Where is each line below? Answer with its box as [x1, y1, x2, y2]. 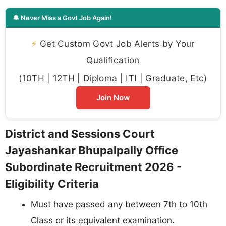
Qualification [86, 54, 140, 65]
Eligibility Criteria [5, 177, 99, 190]
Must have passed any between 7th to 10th [31, 199, 207, 209]
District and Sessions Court [5, 127, 155, 140]
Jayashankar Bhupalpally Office [5, 143, 178, 157]
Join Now [96, 92, 130, 102]
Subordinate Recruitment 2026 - [5, 160, 182, 174]
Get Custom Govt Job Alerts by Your [37, 38, 195, 49]
